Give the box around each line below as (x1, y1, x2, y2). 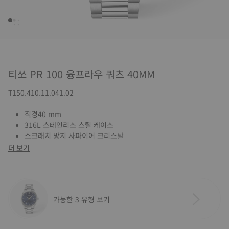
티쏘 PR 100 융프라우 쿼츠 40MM (8, 66, 155, 81)
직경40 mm (25, 109, 61, 119)
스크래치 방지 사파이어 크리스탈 (25, 130, 124, 141)
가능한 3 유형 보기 (53, 194, 110, 204)
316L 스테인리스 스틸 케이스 (25, 120, 113, 130)
